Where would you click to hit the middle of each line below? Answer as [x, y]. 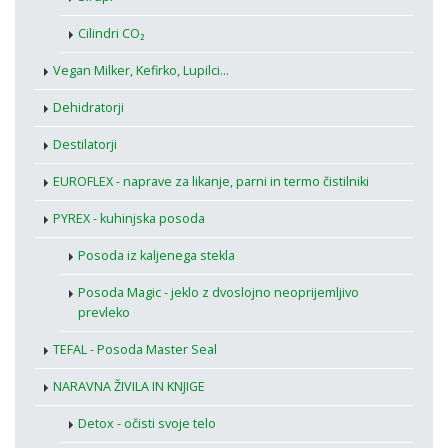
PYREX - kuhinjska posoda [129, 219]
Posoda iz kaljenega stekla [156, 256]
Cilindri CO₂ [111, 34]
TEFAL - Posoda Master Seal [135, 350]
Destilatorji [85, 145]
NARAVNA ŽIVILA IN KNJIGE [129, 387]
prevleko [104, 313]
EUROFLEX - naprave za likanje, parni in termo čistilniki [211, 182]
